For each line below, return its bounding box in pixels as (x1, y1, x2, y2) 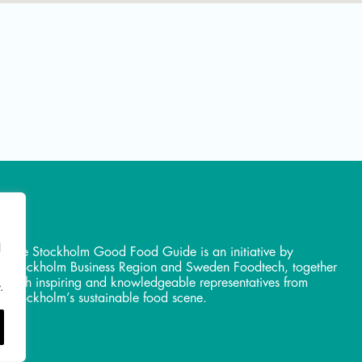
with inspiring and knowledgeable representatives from (8, 276, 308, 289)
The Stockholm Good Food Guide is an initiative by (8, 245, 293, 259)
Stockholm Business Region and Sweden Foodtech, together (8, 260, 337, 274)
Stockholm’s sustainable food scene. (8, 291, 207, 305)
